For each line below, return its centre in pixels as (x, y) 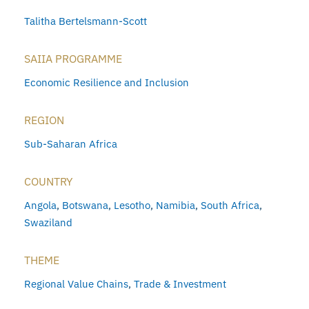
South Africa (230, 206)
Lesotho (132, 206)
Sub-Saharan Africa (71, 144)
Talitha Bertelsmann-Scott (86, 21)
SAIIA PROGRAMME (73, 59)
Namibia (176, 206)
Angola (40, 206)
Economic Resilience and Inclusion (107, 83)
